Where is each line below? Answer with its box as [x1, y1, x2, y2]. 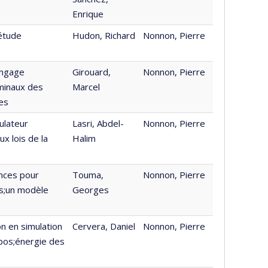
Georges [72, 184, 109, 196]
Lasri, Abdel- [72, 117, 124, 129]
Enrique [72, 8, 103, 20]
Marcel [72, 81, 100, 93]
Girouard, [72, 66, 111, 78]
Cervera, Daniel [72, 220, 135, 232]
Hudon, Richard [72, 29, 135, 41]
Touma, [72, 169, 103, 181]
